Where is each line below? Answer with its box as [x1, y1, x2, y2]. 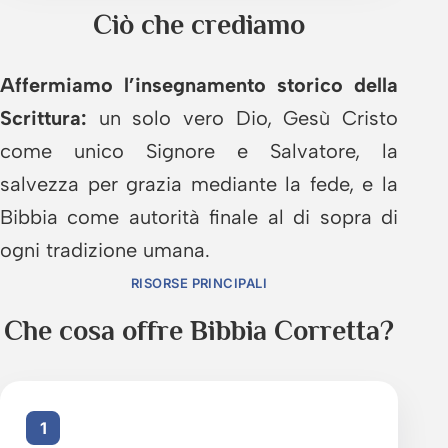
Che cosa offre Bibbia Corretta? [4, 314, 394, 346]
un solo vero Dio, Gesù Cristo [87, 105, 398, 130]
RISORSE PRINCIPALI [130, 274, 268, 291]
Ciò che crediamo [93, 8, 305, 40]
